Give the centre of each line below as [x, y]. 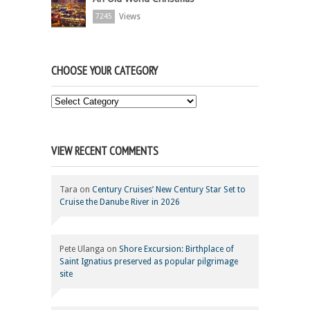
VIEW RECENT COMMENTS [105, 151]
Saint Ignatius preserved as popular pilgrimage [149, 262]
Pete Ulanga [82, 249]
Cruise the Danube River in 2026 [122, 202]
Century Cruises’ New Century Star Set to [169, 190]
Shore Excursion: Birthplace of [176, 249]
